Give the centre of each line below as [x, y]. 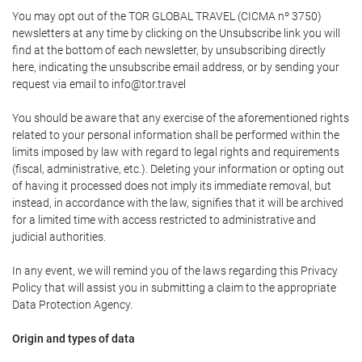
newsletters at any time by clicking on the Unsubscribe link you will [176, 33]
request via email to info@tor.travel [99, 84]
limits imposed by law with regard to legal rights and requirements [176, 152]
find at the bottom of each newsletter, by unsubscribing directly [169, 50]
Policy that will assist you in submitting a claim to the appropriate [174, 288]
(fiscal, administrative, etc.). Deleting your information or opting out [178, 169]
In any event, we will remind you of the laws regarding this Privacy [175, 271]
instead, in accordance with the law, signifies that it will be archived [178, 203]
